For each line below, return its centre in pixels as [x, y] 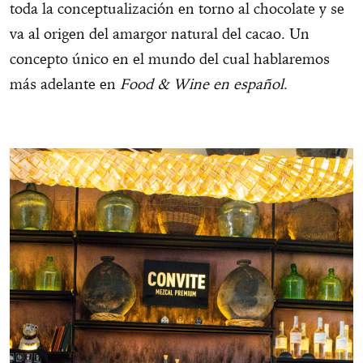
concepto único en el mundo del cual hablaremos [170, 59]
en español [248, 84]
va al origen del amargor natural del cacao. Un [160, 34]
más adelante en [65, 84]
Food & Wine [164, 84]
